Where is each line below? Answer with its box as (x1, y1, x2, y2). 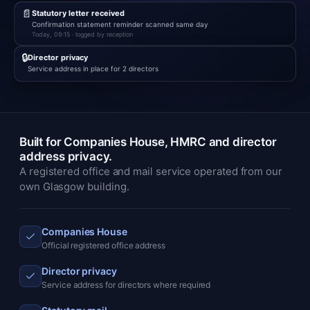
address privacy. (19, 149, 113, 163)
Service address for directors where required (42, 280, 211, 290)
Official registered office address (42, 240, 165, 250)
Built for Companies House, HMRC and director (19, 135, 277, 149)
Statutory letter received (32, 8, 125, 18)
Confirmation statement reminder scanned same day (32, 20, 208, 28)
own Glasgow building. (19, 180, 129, 193)
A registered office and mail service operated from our (19, 165, 282, 178)
